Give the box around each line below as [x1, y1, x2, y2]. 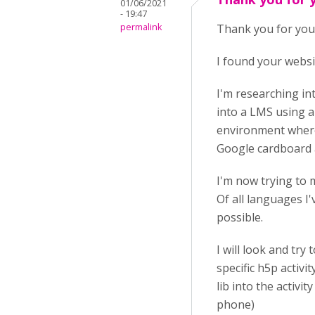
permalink [120, 21, 162, 33]
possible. [217, 210, 263, 225]
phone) [217, 297, 255, 312]
